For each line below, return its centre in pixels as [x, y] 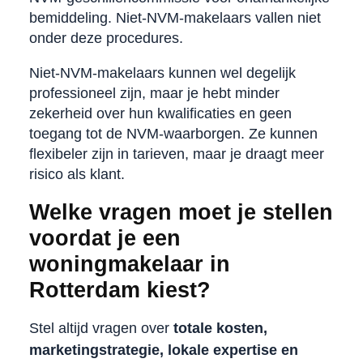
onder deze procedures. [106, 38]
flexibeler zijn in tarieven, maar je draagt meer [176, 154]
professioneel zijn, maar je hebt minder [154, 93]
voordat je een [105, 238]
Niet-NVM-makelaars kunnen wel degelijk [162, 73]
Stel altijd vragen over [101, 328]
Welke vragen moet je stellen [181, 212]
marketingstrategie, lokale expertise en [163, 350]
